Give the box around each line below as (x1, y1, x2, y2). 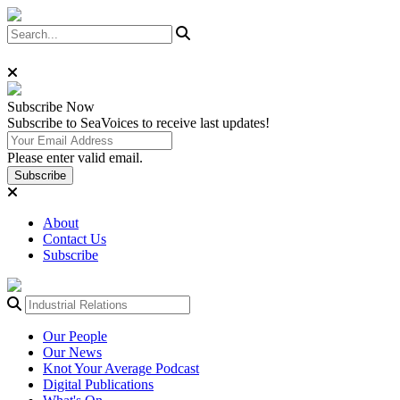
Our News (43, 345, 102, 360)
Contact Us (43, 231, 106, 246)
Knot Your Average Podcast (43, 361, 199, 376)
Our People (43, 329, 107, 344)
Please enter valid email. (7, 150, 143, 165)
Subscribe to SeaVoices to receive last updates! (7, 115, 270, 130)
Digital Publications (43, 377, 154, 392)
